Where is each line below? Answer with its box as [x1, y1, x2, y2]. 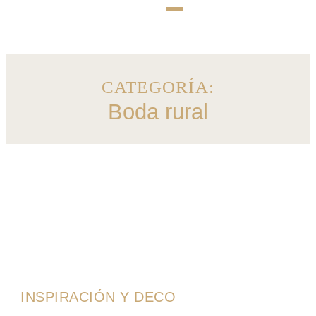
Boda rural [108, 99, 208, 124]
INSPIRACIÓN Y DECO [20, 289, 176, 305]
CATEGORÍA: [101, 78, 215, 97]
